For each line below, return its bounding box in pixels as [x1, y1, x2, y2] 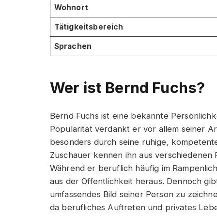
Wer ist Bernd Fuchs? [50, 78, 205, 96]
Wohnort [54, 3, 88, 13]
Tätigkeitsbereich [54, 22, 124, 32]
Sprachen [54, 42, 92, 51]
